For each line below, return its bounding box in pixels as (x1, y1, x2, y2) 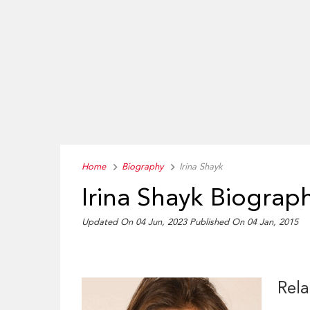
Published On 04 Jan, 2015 (190, 217, 299, 228)
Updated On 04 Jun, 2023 (82, 217, 190, 228)
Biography (122, 161, 164, 172)
